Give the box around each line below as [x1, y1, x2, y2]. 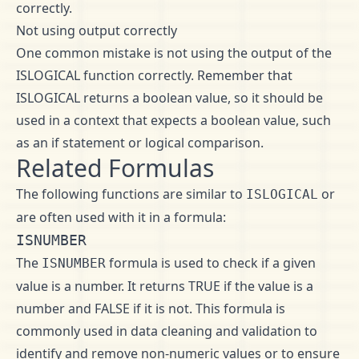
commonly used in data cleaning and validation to [16, 322, 317, 340]
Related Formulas [16, 151, 214, 184]
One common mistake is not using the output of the [16, 44, 332, 62]
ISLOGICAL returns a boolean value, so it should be [16, 89, 323, 107]
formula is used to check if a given [106, 254, 316, 272]
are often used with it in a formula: [16, 208, 226, 226]
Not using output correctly [16, 22, 177, 39]
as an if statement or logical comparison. [16, 134, 264, 151]
